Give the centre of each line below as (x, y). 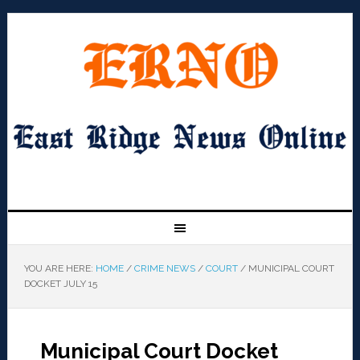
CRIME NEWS (164, 269)
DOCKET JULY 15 (60, 284)
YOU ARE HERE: (59, 269)
